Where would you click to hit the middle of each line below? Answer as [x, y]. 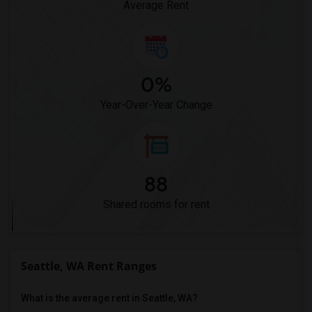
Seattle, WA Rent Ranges [89, 266]
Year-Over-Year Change [156, 105]
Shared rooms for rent [156, 204]
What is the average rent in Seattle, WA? [109, 298]
